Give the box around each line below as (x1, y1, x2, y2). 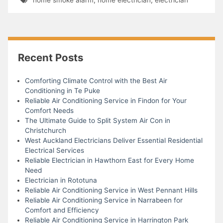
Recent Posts (18, 51, 84, 64)
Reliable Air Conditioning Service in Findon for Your (24, 96, 187, 105)
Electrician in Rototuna (24, 176, 97, 184)
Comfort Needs (24, 106, 74, 114)
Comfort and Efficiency (24, 206, 99, 214)
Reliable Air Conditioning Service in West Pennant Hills (24, 186, 198, 194)
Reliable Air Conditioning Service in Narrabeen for (24, 196, 183, 204)
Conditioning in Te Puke (24, 86, 100, 95)
